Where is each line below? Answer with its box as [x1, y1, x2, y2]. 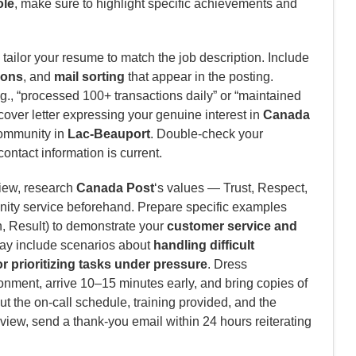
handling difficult [153, 238, 254, 253]
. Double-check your [150, 127, 263, 141]
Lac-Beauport [68, 127, 150, 141]
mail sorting [54, 70, 125, 84]
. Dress [207, 257, 247, 272]
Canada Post [76, 181, 154, 195]
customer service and [167, 219, 297, 234]
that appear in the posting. [125, 70, 273, 84]
